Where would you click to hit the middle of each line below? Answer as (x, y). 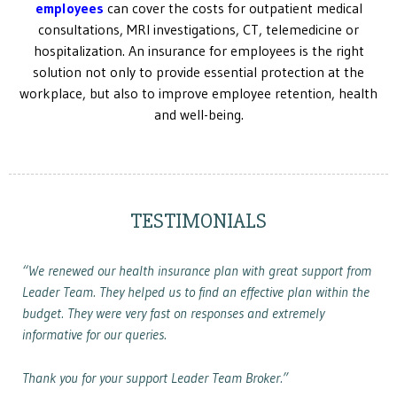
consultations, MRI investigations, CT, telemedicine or (198, 29)
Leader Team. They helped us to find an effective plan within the (196, 291)
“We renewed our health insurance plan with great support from (197, 270)
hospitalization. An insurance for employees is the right (198, 50)
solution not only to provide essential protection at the (198, 71)
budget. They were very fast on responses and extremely (173, 312)
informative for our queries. (94, 334)
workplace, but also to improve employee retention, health (198, 93)
